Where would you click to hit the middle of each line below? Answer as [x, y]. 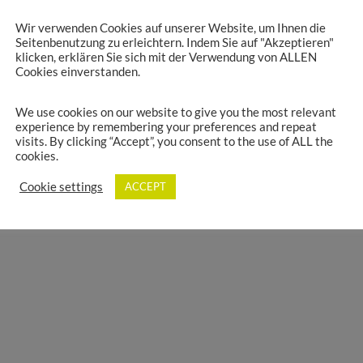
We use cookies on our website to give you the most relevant [176, 113]
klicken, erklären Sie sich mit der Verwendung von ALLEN [166, 57]
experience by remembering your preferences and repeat [166, 127]
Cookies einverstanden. [78, 71]
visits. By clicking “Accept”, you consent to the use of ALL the [174, 142]
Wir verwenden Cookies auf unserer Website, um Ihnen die [171, 28]
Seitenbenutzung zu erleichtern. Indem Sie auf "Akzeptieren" [175, 42]
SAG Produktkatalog [77, 97]
